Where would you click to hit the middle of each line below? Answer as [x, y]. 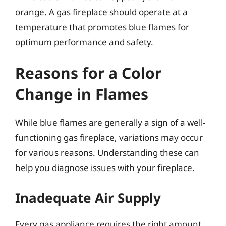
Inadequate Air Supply [88, 197]
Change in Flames [82, 94]
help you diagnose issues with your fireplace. [105, 168]
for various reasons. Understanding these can [107, 153]
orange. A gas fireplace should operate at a [101, 12]
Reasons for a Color [88, 73]
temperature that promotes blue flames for [102, 27]
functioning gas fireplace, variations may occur [109, 137]
